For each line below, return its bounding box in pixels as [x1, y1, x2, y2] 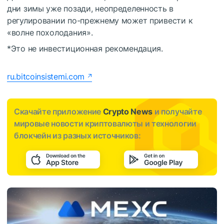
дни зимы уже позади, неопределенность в [7, 3, 174, 14]
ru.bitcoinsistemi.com [7, 71, 85, 82]
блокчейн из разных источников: [14, 130, 141, 141]
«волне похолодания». [7, 27, 93, 38]
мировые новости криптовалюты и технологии [14, 118, 196, 129]
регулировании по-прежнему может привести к [7, 15, 193, 26]
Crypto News [102, 106, 153, 117]
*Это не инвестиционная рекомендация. [7, 43, 163, 54]
